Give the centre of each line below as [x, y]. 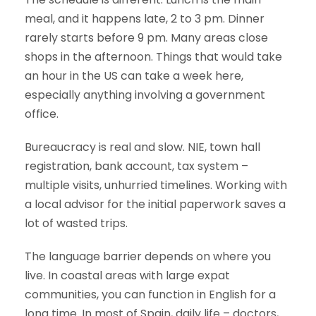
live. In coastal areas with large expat [127, 276]
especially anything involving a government [145, 95]
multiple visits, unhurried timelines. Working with [156, 186]
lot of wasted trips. [76, 224]
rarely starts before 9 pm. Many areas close [146, 38]
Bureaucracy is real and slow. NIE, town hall [142, 147]
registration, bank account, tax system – [136, 166]
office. [42, 114]
